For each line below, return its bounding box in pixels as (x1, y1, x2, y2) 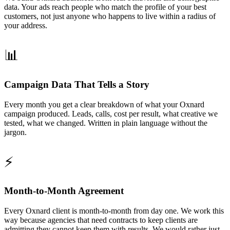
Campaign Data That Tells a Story (4, 79, 149, 90)
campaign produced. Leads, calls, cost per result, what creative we (4, 109, 218, 118)
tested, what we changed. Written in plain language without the (4, 118, 207, 127)
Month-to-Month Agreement (4, 185, 124, 197)
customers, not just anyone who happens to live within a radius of (4, 12, 216, 21)
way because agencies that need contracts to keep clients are (4, 215, 198, 224)
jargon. (4, 127, 27, 137)
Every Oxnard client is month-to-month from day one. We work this (4, 206, 224, 215)
